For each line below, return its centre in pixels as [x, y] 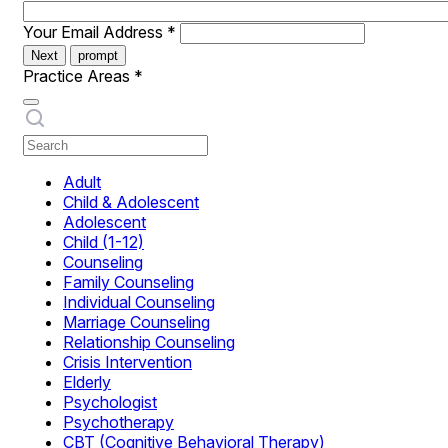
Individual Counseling [139, 302]
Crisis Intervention [127, 362]
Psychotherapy [118, 422]
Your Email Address [95, 32]
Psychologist [110, 402]
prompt [98, 55]
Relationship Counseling [149, 342]
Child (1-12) [103, 242]
